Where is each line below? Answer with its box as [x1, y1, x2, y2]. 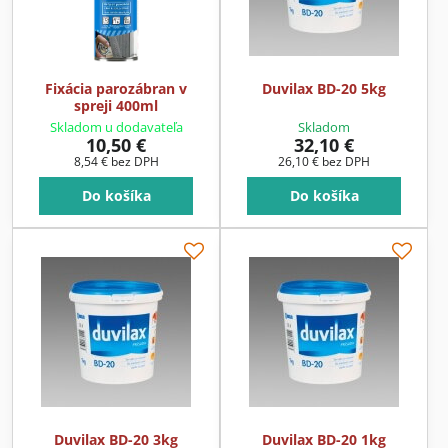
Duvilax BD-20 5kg [262, 79, 386, 98]
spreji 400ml [74, 96, 158, 115]
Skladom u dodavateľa [49, 118, 183, 137]
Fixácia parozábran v [45, 79, 187, 98]
